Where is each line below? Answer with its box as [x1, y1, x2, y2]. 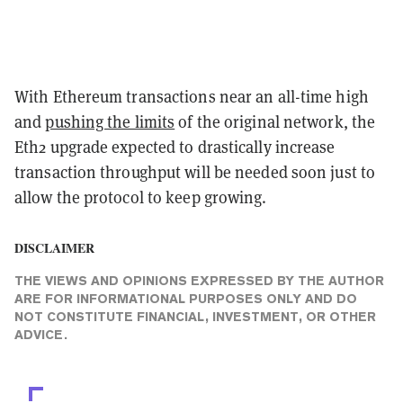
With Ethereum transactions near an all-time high [14, 85, 369, 107]
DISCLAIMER [14, 237, 94, 257]
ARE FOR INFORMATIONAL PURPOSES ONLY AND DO [14, 291, 357, 306]
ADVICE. [14, 327, 67, 342]
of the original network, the [175, 111, 376, 132]
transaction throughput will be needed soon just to [14, 161, 376, 183]
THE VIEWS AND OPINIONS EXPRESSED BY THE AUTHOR [14, 273, 384, 288]
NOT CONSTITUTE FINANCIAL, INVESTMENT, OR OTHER [14, 309, 376, 324]
